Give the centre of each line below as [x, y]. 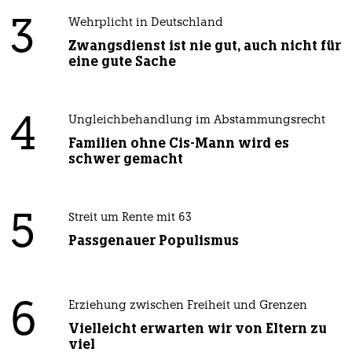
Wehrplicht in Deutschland [145, 23]
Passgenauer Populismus [153, 240]
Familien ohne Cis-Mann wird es [178, 143]
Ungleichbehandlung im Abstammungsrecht [196, 120]
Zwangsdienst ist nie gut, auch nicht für [204, 45]
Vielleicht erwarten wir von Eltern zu [197, 328]
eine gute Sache [122, 61]
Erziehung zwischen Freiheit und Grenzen [187, 306]
